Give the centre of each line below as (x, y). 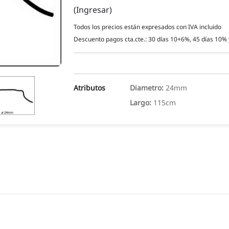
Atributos (89, 87)
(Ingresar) (93, 9)
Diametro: (147, 87)
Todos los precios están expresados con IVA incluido (147, 27)
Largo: (141, 102)
